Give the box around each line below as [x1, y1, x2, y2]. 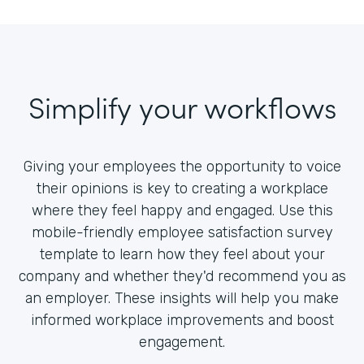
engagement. [139, 332, 225, 351]
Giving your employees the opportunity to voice [23, 157, 341, 175]
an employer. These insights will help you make [25, 288, 339, 307]
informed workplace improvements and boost [30, 310, 334, 329]
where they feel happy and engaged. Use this [31, 201, 333, 219]
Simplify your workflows [28, 84, 336, 127]
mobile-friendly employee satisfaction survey [31, 223, 333, 241]
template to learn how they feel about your [39, 245, 325, 263]
